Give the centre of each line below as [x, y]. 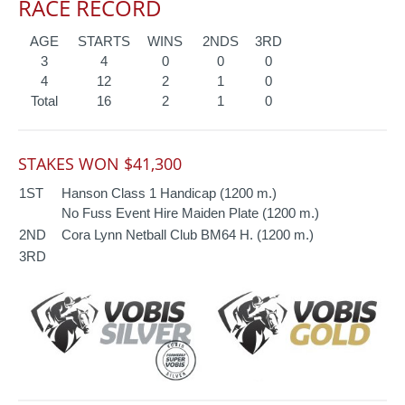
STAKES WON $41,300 [100, 163]
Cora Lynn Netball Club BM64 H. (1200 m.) [188, 234]
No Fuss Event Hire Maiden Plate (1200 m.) [190, 212]
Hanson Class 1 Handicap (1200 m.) [169, 193]
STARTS [104, 41]
